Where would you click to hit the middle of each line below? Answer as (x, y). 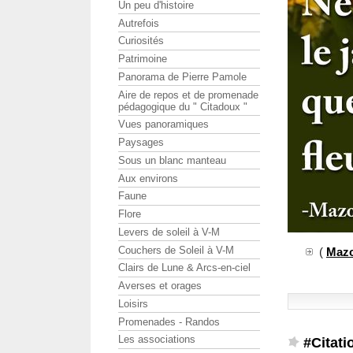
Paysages (141, 143)
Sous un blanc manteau (172, 160)
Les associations (157, 340)
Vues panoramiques (163, 124)
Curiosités (141, 41)
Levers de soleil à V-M (169, 232)
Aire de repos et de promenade (188, 95)
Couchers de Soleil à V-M (176, 250)
